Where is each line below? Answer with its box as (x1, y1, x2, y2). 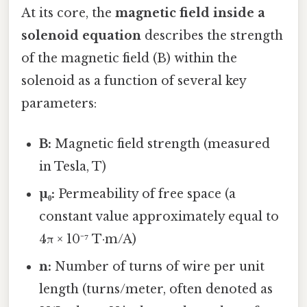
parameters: (21, 95, 97, 111)
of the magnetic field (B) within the (21, 50, 237, 66)
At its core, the (21, 5, 115, 21)
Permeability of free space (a (55, 186, 236, 201)
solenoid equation (21, 27, 141, 43)
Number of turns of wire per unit (51, 258, 265, 274)
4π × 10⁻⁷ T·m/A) (39, 231, 137, 247)
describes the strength (141, 27, 283, 43)
